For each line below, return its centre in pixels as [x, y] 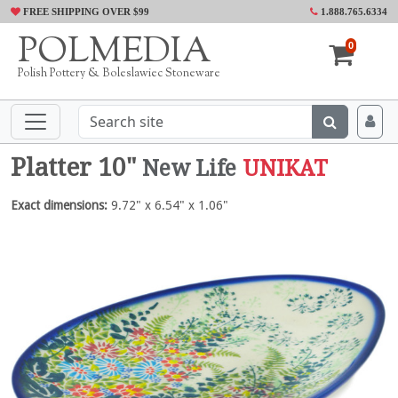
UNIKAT [285, 168]
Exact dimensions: [59, 205]
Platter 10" [76, 167]
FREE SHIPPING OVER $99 [85, 12]
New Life [189, 168]
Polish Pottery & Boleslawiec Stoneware [119, 74]
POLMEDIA [115, 53]
